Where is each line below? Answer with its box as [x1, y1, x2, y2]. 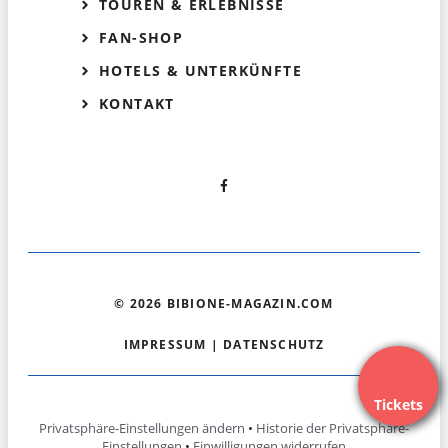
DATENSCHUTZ [223, 336, 325, 354]
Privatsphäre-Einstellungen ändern [39, 419, 245, 438]
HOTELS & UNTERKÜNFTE [99, 61, 302, 81]
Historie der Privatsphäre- [256, 419, 409, 438]
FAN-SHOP [99, 28, 184, 48]
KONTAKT [99, 94, 175, 114]
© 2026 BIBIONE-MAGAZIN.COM [114, 295, 334, 313]
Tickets [373, 395, 423, 415]
